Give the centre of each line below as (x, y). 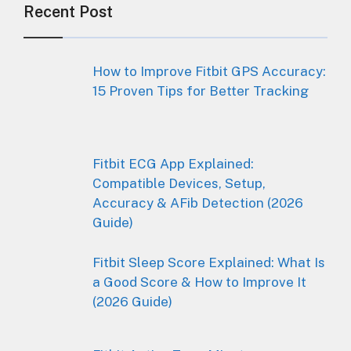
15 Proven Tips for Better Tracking (200, 90)
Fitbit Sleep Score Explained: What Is (208, 262)
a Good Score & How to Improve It (199, 282)
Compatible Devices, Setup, (179, 184)
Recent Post (68, 11)
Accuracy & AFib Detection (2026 (197, 203)
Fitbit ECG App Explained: (173, 164)
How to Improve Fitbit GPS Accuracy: (209, 71)
